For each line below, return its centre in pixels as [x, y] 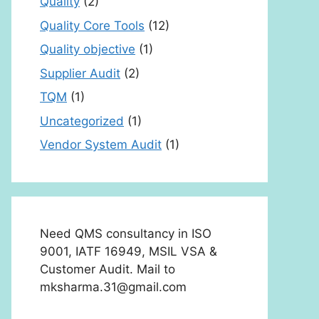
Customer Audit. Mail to [108, 269]
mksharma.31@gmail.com [113, 287]
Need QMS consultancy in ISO [126, 234]
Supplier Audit [80, 73]
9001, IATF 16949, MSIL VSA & [129, 251]
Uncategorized [82, 121]
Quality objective [88, 49]
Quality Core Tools [92, 25]
